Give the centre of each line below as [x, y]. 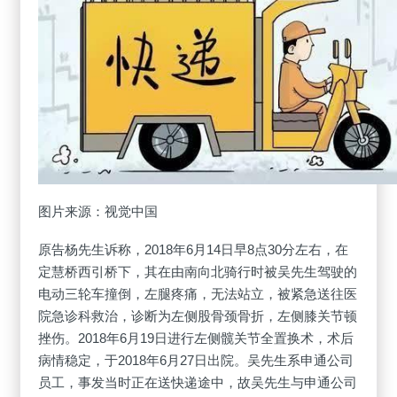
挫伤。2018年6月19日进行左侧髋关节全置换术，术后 [196, 339]
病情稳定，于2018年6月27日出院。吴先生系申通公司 [196, 361]
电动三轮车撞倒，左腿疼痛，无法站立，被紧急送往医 [198, 294]
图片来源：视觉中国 [98, 212]
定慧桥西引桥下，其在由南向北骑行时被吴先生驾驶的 [198, 272]
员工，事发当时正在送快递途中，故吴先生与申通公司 [198, 383]
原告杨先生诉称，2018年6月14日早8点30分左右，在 [194, 250]
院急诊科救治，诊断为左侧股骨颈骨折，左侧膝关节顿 [198, 316]
